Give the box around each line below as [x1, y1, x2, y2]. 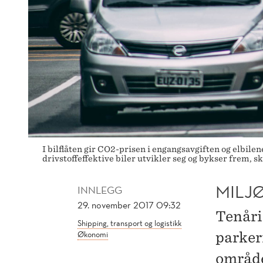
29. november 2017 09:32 [77, 199, 181, 211]
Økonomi [77, 229, 108, 240]
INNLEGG [77, 183, 122, 197]
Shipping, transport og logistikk [77, 218, 181, 228]
